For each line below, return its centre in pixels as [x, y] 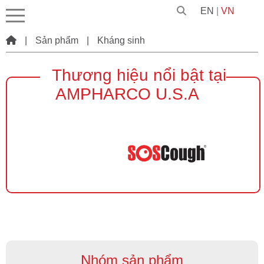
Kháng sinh [121, 40]
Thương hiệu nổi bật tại [139, 75]
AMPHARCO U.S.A [127, 94]
